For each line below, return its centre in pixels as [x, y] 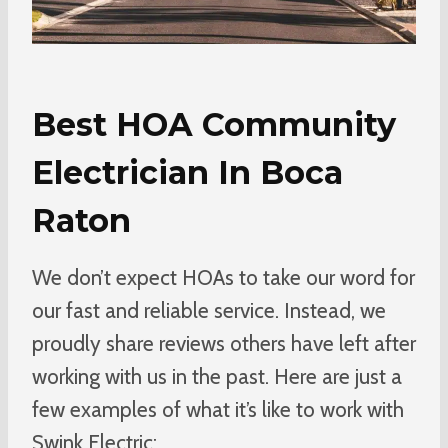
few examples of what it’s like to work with [218, 409]
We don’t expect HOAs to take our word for [223, 277]
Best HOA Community [214, 124]
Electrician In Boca [187, 172]
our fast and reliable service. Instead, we [209, 310]
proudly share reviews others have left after [224, 343]
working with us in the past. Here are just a [217, 376]
